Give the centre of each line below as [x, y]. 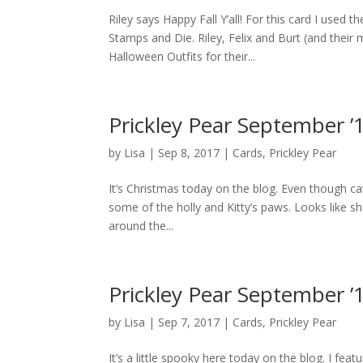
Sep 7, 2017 [189, 322]
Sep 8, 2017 [189, 153]
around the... [141, 226]
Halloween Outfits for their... [182, 56]
